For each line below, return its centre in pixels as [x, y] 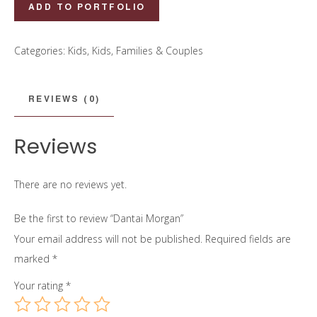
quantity [32, 40]
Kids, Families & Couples [148, 50]
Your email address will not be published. [108, 239]
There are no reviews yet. [70, 185]
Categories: [41, 50]
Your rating [40, 286]
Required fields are [248, 239]
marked [33, 259]
